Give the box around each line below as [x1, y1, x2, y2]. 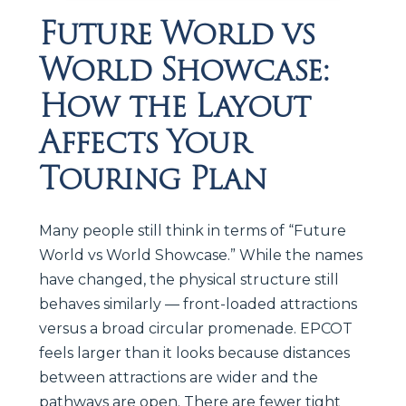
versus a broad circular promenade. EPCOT [39, 319, 353, 337]
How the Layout [39, 81, 311, 130]
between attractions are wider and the [39, 368, 318, 386]
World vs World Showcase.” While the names [39, 246, 362, 264]
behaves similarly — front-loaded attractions [39, 295, 357, 313]
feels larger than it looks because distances [39, 343, 350, 362]
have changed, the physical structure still [39, 270, 339, 288]
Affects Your [39, 117, 249, 167]
